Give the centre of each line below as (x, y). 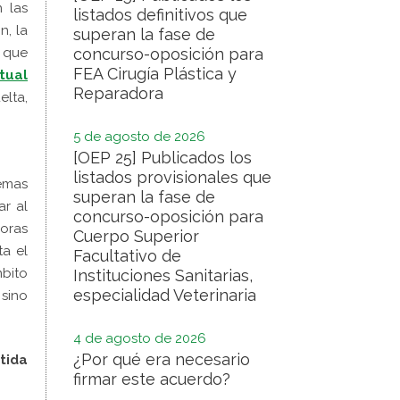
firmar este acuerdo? (152, 379)
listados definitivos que (160, 15)
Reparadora (118, 93)
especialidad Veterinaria (165, 295)
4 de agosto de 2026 (140, 338)
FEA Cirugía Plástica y (155, 74)
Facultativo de (127, 256)
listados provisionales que (172, 177)
